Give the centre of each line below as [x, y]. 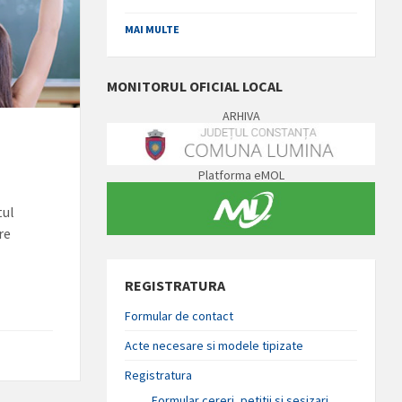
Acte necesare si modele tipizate [214, 345]
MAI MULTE [153, 29]
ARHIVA [241, 116]
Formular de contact [179, 315]
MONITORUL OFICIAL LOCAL [195, 86]
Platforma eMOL [241, 175]
